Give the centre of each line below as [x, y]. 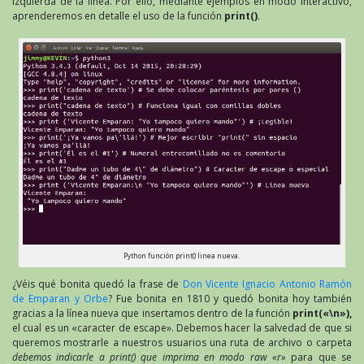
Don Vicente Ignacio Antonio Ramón [267, 284]
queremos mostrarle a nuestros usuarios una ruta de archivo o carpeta [182, 343]
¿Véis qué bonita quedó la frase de [97, 284]
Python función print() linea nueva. [182, 255]
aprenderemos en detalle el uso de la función [118, 16]
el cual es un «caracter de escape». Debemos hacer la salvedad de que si [182, 328]
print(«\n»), [322, 314]
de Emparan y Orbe [60, 299]
